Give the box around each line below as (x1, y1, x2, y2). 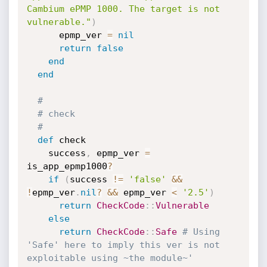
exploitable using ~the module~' (26, 253, 193, 263)
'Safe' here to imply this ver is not (26, 240, 220, 250)
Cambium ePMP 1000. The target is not (26, 4, 220, 14)
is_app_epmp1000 (26, 161, 107, 172)
